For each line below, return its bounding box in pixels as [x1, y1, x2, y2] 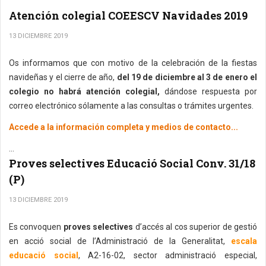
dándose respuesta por [164, 87, 257, 97]
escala [231, 236, 257, 246]
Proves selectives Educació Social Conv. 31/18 [9, 156, 255, 171]
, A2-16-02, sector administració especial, [78, 251, 258, 261]
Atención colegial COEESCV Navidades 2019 [9, 8, 248, 23]
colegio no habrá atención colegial [9, 87, 157, 97]
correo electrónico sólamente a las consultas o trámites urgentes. [9, 101, 254, 111]
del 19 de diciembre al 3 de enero [116, 72, 248, 83]
